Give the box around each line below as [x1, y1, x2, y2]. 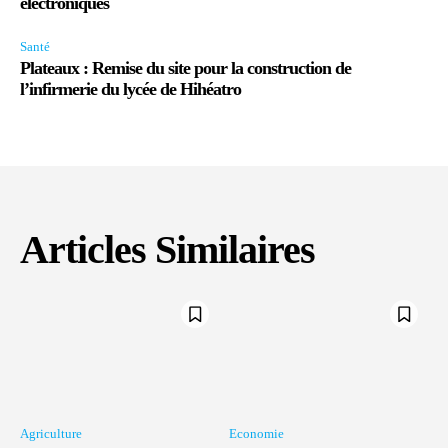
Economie [229, 425, 284, 441]
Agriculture [20, 425, 82, 441]
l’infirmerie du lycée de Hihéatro [20, 79, 241, 100]
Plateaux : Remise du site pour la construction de [20, 58, 351, 79]
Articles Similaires [20, 227, 315, 273]
